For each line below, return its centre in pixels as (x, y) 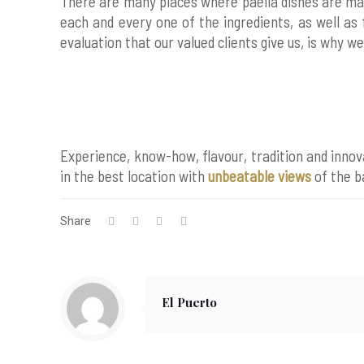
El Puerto (190, 302)
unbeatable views (260, 176)
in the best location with (134, 176)
